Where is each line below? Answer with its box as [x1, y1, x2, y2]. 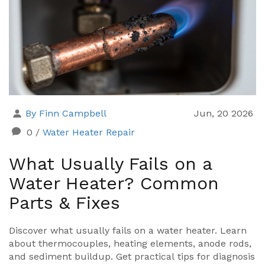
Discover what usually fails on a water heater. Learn [9, 225, 247, 237]
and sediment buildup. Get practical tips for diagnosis [9, 251, 255, 263]
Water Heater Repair [43, 127, 135, 138]
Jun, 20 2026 [194, 108, 253, 119]
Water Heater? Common [9, 173, 219, 194]
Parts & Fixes [9, 192, 120, 214]
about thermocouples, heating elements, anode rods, [9, 238, 251, 250]
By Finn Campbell [25, 108, 106, 119]
